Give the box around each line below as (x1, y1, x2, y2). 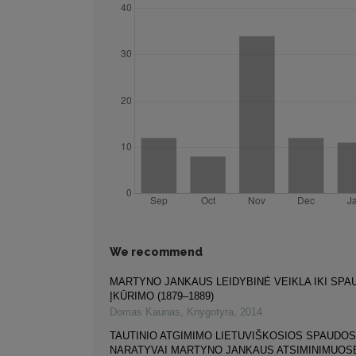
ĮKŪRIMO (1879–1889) (110, 290, 214, 303)
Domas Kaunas (110, 306, 180, 319)
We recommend (110, 246, 203, 259)
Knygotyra (187, 306, 234, 319)
